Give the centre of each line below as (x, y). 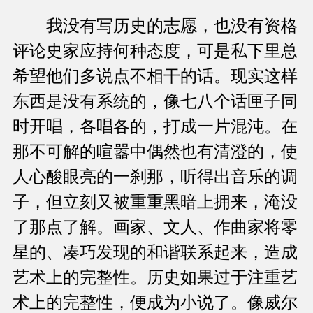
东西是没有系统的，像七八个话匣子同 (155, 102)
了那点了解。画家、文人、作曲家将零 (155, 227)
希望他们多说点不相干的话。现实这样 (155, 77)
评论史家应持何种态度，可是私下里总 (155, 51)
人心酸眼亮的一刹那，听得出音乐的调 (155, 177)
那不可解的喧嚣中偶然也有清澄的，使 (155, 152)
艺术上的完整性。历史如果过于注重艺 (155, 278)
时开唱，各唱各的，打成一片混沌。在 (155, 127)
